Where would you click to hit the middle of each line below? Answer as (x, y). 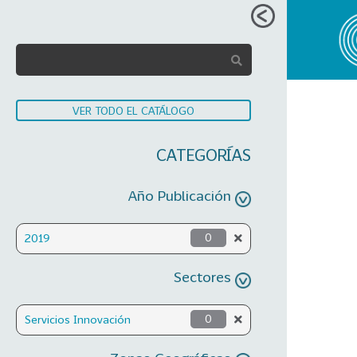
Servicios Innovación (78, 319)
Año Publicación (180, 195)
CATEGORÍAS (204, 155)
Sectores (202, 276)
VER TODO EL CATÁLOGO (133, 110)
